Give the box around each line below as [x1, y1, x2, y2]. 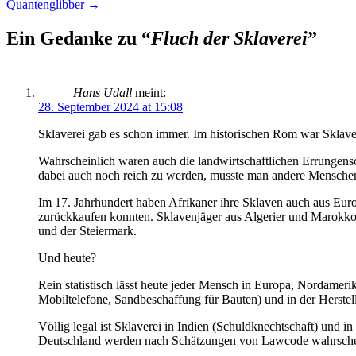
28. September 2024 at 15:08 [38, 99, 183, 114]
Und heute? [38, 250, 96, 265]
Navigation [6, 3, 95, 25]
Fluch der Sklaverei [151, 27, 308, 48]
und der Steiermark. [38, 223, 137, 238]
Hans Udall [73, 85, 132, 99]
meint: [135, 85, 166, 99]
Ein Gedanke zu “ [6, 27, 151, 48]
